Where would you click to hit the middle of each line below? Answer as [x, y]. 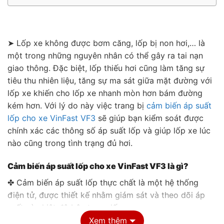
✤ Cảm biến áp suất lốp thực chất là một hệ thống [103, 182]
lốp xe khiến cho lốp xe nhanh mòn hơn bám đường [105, 93]
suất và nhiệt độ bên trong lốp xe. [72, 207]
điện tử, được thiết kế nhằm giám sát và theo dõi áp [106, 195]
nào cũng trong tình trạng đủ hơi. [70, 143]
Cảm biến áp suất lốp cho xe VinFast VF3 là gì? [98, 166]
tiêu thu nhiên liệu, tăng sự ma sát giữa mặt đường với [110, 81]
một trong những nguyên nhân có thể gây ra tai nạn [105, 56]
